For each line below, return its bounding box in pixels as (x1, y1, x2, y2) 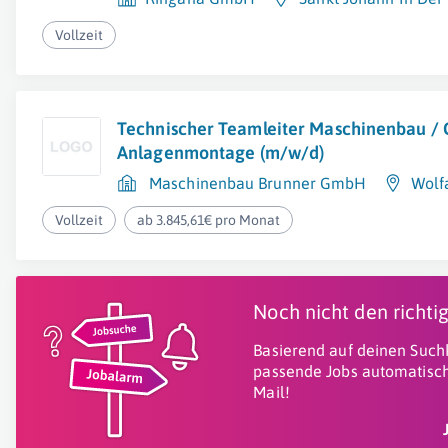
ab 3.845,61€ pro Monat (137, 212, 281, 228)
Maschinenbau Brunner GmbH (149, 174, 367, 192)
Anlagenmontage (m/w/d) (117, 142, 325, 163)
